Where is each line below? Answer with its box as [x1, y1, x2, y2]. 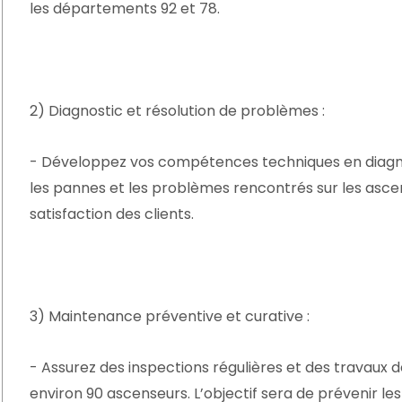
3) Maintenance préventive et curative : [30, 306, 310, 327]
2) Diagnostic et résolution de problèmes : [30, 100, 325, 121]
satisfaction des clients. [30, 204, 194, 224]
